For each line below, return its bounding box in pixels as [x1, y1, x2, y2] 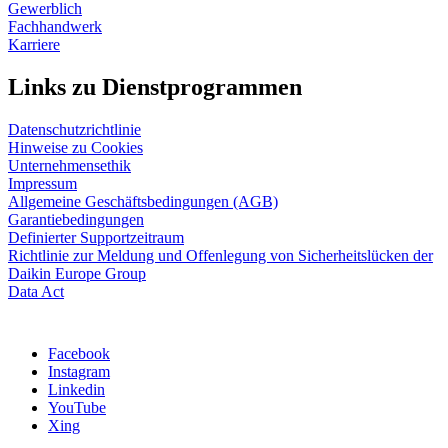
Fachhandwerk [8, 18, 102, 36]
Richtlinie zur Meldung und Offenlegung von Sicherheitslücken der [8, 246, 433, 264]
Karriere [8, 36, 60, 54]
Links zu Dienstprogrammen [8, 74, 302, 101]
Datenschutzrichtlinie [8, 120, 141, 138]
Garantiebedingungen [8, 210, 144, 228]
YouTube [48, 398, 106, 416]
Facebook [48, 344, 110, 362]
